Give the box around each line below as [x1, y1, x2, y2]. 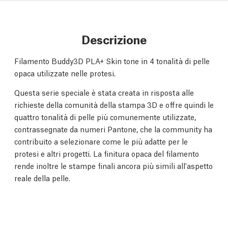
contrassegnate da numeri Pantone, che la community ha [14, 124, 212, 134]
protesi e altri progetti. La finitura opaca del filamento [14, 148, 199, 158]
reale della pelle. [14, 173, 70, 183]
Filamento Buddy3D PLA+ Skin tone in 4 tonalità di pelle [14, 55, 210, 66]
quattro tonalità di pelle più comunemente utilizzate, [14, 111, 196, 122]
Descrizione [81, 31, 147, 47]
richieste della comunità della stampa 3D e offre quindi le [14, 99, 214, 109]
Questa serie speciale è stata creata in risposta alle [14, 87, 194, 97]
